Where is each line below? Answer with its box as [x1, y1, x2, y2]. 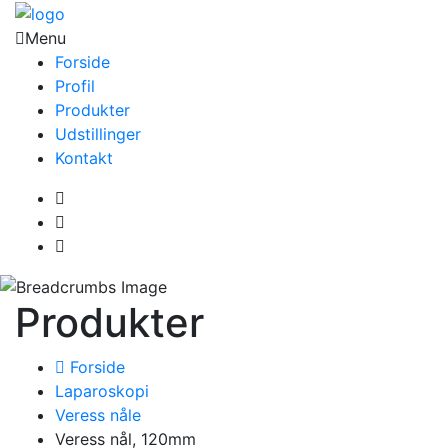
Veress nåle [55, 405, 141, 426]
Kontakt [55, 147, 113, 168]
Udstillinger [55, 123, 141, 144]
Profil [55, 75, 95, 96]
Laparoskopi [55, 381, 149, 402]
